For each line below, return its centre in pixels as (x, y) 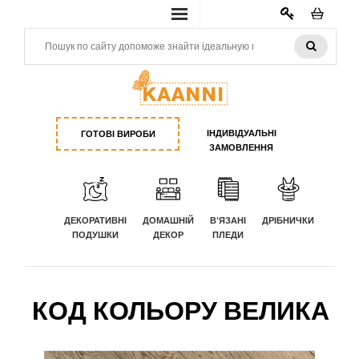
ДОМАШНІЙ (168, 220)
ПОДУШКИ (95, 235)
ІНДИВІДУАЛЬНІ (241, 133)
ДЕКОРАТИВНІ (95, 220)
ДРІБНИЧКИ (288, 220)
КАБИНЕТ (295, 30)
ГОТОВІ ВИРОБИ (118, 134)
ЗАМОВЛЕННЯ (241, 147)
